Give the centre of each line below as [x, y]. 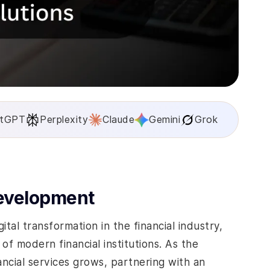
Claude [118, 120]
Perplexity [64, 120]
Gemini [165, 120]
